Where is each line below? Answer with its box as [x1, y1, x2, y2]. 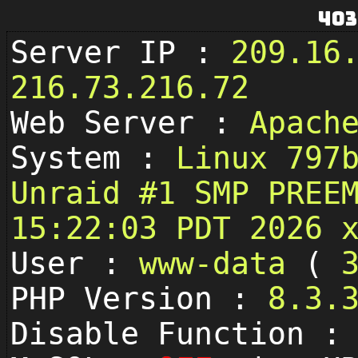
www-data [139, 246, 304, 281]
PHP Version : [10, 281, 268, 316]
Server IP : [10, 35, 231, 70]
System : [10, 141, 176, 176]
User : [10, 246, 139, 281]
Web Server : [10, 105, 249, 141]
